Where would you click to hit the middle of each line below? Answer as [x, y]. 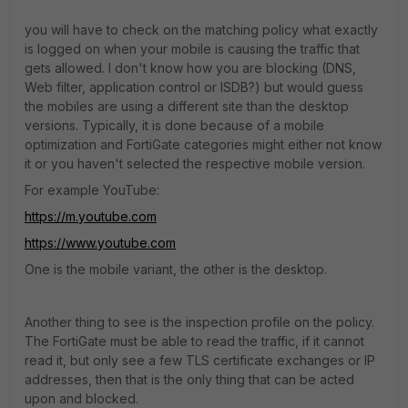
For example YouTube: [92, 190]
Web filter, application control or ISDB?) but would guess [194, 87]
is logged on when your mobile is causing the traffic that [192, 49]
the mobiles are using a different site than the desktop [187, 106]
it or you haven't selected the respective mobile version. [195, 163]
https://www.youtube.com [100, 243]
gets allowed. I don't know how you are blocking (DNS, [190, 68]
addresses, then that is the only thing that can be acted [189, 379]
